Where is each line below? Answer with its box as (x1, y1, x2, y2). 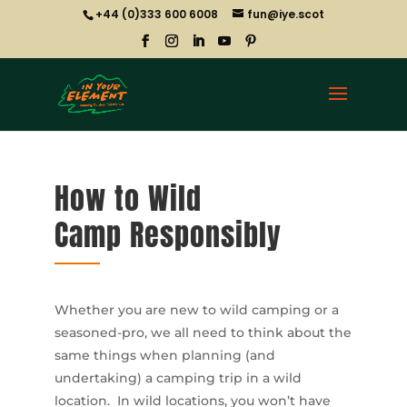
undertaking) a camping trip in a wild (54, 370, 302, 386)
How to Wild (54, 176, 202, 221)
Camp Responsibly (54, 213, 282, 257)
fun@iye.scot (246, 6, 324, 22)
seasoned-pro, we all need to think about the (54, 324, 352, 341)
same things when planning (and (54, 347, 275, 363)
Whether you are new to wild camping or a (54, 302, 339, 318)
